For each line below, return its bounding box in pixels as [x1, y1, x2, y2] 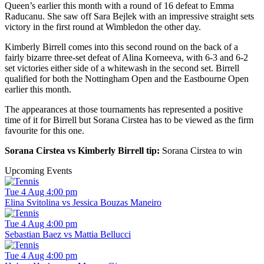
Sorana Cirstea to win [162, 146, 242, 156]
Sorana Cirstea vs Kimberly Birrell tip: [5, 146, 162, 156]
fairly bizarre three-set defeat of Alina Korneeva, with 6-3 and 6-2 [5, 52, 248, 63]
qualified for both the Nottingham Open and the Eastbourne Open [5, 74, 249, 84]
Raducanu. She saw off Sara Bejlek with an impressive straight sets [5, 11, 254, 22]
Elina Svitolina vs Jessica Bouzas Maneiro [5, 197, 161, 208]
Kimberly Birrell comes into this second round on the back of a [5, 42, 238, 52]
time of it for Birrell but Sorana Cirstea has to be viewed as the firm [5, 115, 253, 126]
